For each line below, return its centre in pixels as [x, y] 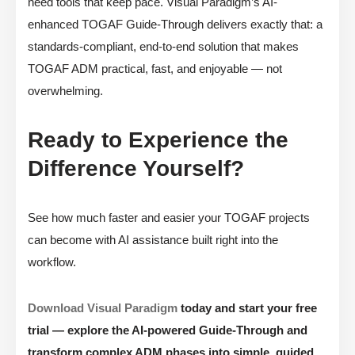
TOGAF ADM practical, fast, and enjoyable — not [155, 69]
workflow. [52, 262]
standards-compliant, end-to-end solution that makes [163, 47]
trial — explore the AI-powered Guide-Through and [168, 330]
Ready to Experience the [158, 140]
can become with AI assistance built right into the [153, 240]
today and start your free [247, 308]
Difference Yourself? [136, 169]
